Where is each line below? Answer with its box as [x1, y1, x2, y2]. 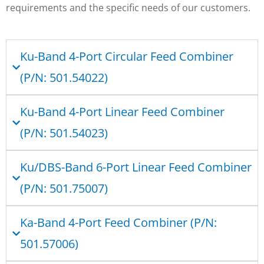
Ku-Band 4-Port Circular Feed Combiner [20, 48, 233, 65]
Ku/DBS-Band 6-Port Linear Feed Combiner [20, 159, 252, 176]
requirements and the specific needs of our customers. [6, 1, 253, 15]
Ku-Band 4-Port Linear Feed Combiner [20, 104, 225, 120]
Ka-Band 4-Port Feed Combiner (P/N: [20, 214, 217, 231]
